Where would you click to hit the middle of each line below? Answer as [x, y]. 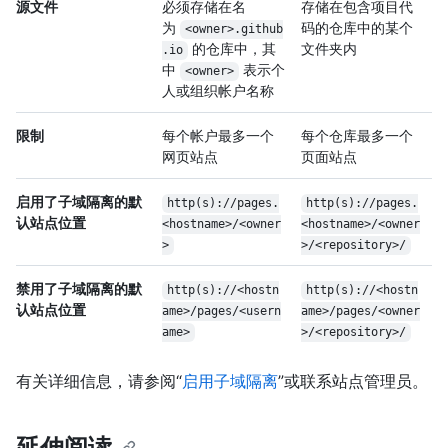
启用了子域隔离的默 [79, 202]
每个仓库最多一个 [357, 136]
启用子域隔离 [230, 381]
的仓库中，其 [231, 49]
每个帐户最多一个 [218, 136]
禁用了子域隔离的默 [79, 289]
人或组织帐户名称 [218, 91]
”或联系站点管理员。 [353, 381]
